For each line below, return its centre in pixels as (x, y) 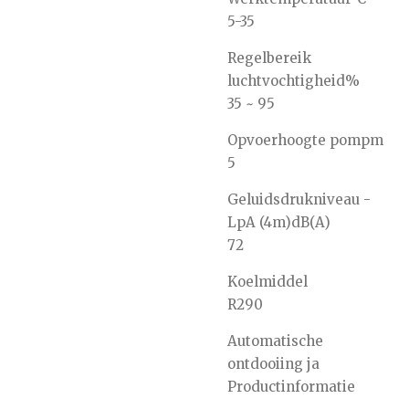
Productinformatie (291, 387)
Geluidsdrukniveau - (299, 200)
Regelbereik (269, 58)
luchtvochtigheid (286, 81)
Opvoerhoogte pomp (299, 141)
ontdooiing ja (273, 364)
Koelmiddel (267, 282)
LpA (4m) (259, 223)
